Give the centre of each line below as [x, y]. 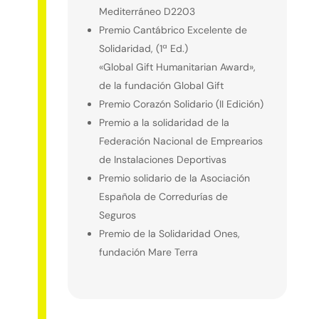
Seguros [117, 215]
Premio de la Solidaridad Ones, [169, 233]
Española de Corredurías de [163, 196]
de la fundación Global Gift [161, 85]
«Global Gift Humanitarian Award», [177, 67]
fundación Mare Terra [148, 252]
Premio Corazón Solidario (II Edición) [181, 104]
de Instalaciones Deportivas [162, 159]
